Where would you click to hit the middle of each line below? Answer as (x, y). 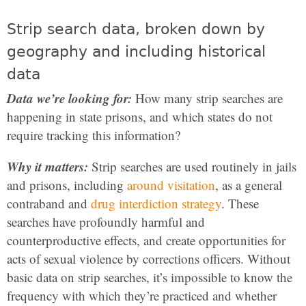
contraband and (49, 203)
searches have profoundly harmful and (106, 222)
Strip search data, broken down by (136, 29)
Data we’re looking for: (69, 98)
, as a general (249, 185)
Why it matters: (47, 166)
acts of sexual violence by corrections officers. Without (149, 259)
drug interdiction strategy (156, 203)
